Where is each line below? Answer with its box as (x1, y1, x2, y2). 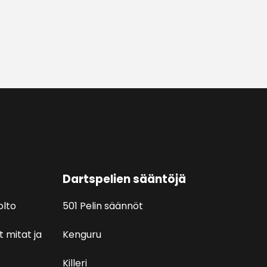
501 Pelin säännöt (62, 198, 143, 213)
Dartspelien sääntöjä (62, 171, 186, 188)
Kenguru (62, 227, 101, 241)
